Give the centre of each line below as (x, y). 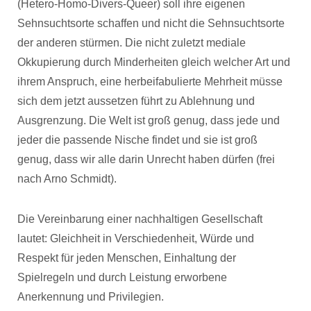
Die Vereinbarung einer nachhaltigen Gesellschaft (140, 219)
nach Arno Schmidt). (67, 179)
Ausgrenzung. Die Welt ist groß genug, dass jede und (149, 120)
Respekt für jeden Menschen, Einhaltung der (127, 258)
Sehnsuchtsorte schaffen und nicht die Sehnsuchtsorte (151, 23)
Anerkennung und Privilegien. (91, 297)
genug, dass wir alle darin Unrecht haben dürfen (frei (146, 159)
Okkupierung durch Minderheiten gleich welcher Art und (154, 62)
